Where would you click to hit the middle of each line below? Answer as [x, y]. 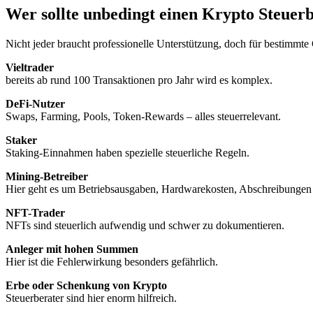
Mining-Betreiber [47, 177]
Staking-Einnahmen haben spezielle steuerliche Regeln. [128, 153]
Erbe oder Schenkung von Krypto [86, 286]
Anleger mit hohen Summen [72, 249]
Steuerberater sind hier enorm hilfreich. [91, 298]
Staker [21, 140]
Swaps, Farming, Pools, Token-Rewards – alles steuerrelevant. [143, 117]
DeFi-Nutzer [35, 104]
